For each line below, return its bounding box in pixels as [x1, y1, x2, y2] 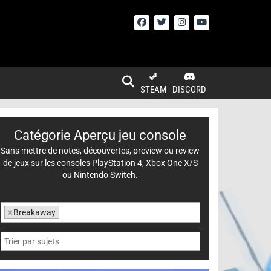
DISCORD [172, 84, 206, 95]
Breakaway [13, 207, 56, 217]
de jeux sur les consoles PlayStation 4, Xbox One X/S [2, 158, 198, 168]
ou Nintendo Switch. [62, 170, 139, 180]
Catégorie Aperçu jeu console [14, 128, 187, 143]
